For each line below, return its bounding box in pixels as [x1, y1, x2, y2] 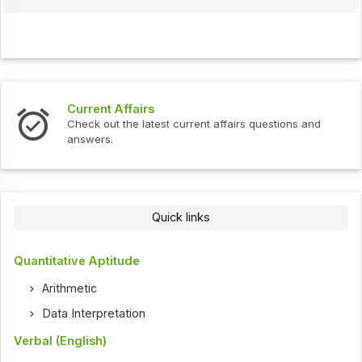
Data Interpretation [42, 305, 146, 321]
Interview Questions [234, 109, 352, 124]
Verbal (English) [14, 333, 107, 348]
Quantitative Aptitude [14, 253, 141, 268]
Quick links [152, 210, 210, 225]
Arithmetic [42, 280, 98, 296]
